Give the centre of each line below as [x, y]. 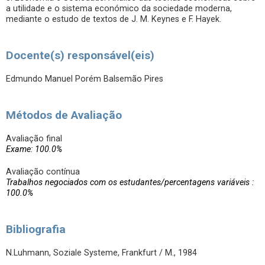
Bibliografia [36, 229]
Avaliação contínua [43, 172]
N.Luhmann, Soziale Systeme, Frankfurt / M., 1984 [101, 253]
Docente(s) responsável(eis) [80, 55]
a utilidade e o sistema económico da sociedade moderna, [119, 9]
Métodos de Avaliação [64, 115]
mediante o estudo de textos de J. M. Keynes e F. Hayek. [114, 19]
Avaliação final [34, 139]
